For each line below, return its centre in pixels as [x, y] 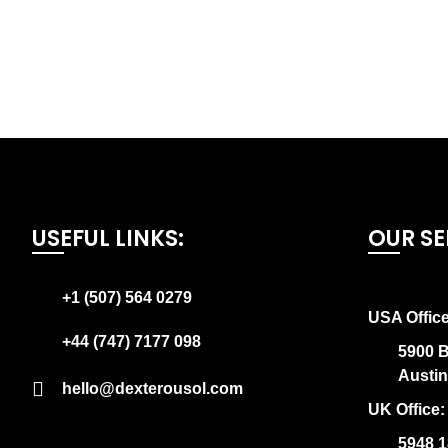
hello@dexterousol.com [153, 388]
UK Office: [407, 409]
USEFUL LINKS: [108, 238]
